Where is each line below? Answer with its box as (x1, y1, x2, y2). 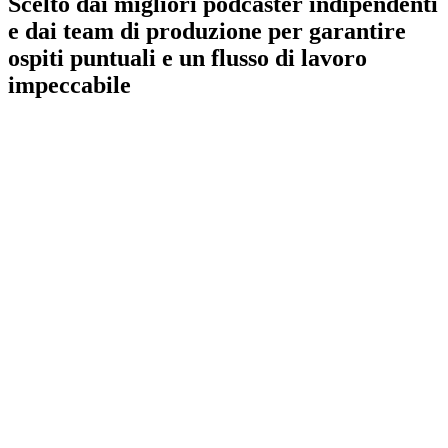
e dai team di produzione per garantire (8, 17, 406, 44)
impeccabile (8, 71, 131, 98)
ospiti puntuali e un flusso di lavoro (8, 44, 367, 71)
